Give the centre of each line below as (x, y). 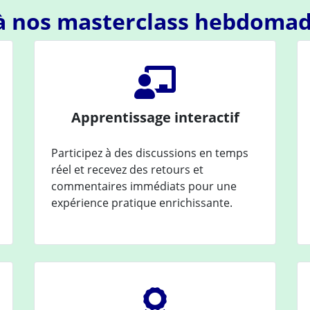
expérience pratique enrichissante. (142, 202)
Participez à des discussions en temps (150, 153)
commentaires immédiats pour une (144, 186)
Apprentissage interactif (155, 117)
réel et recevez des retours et (127, 169)
